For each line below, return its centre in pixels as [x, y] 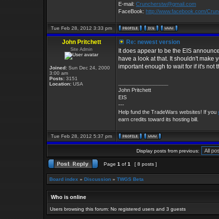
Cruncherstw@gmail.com [166, 4]
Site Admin [81, 49]
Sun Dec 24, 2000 [88, 68]
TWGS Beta [130, 179]
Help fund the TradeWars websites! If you [168, 112]
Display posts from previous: [168, 151]
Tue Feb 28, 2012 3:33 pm [81, 28]
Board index [64, 179]
